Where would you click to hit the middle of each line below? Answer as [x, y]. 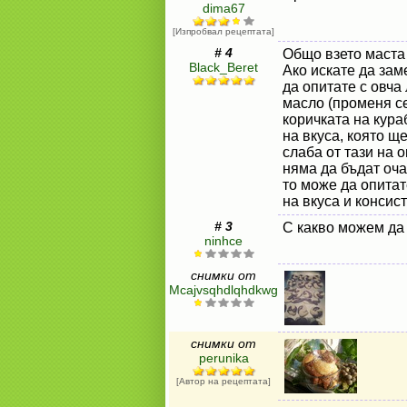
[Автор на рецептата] [223, 381]
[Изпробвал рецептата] [223, 31]
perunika [223, 358]
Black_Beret [223, 67]
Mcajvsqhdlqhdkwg [223, 290]
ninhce [223, 241]
